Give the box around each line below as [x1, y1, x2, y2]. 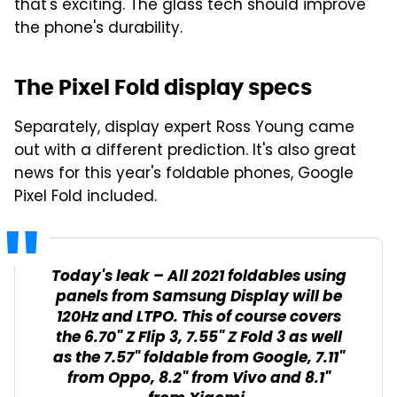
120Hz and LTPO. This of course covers [56, 304, 341, 331]
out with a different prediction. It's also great [14, 138, 356, 164]
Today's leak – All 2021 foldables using [51, 263, 346, 290]
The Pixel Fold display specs [14, 73, 312, 101]
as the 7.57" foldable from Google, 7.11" [52, 345, 345, 371]
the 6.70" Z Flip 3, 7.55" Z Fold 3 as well [55, 324, 342, 351]
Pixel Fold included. [14, 184, 157, 210]
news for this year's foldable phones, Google [14, 161, 354, 187]
